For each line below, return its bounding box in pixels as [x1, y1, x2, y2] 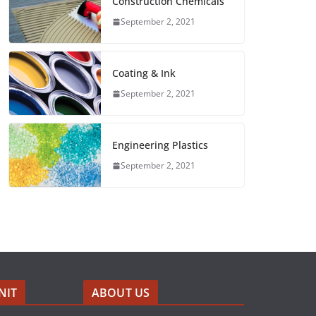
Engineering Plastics [112, 138, 208, 152]
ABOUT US [92, 285, 150, 301]
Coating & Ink [112, 66, 176, 80]
